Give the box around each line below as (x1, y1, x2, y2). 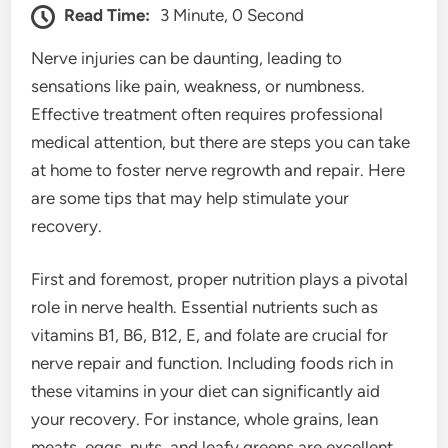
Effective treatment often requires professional (31, 103, 384, 124)
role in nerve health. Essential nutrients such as (31, 297, 379, 318)
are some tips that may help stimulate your (31, 187, 350, 208)
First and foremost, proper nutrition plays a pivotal (31, 269, 409, 290)
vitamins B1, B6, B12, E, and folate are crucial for (31, 325, 389, 346)
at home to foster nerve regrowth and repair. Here (31, 159, 406, 180)
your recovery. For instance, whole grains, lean (31, 409, 379, 430)
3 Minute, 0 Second (160, 4, 305, 25)
